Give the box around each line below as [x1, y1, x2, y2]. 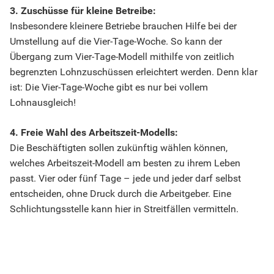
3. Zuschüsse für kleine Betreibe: [10, 5, 156, 17]
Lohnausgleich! [10, 97, 88, 109]
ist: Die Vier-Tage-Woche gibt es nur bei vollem [10, 81, 208, 94]
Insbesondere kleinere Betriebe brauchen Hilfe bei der [10, 20, 237, 32]
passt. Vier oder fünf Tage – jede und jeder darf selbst [10, 172, 241, 185]
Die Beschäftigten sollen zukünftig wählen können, [10, 142, 228, 154]
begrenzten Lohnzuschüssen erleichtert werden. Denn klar [10, 66, 257, 78]
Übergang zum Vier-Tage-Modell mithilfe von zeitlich [10, 51, 234, 63]
